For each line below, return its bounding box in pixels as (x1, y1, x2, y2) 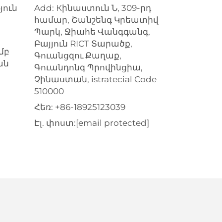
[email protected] (75, 118, 149, 128)
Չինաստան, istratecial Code (34, 74, 157, 85)
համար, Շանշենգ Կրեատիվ (34, 15, 159, 25)
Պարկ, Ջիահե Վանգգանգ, (34, 27, 150, 37)
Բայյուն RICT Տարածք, (34, 39, 132, 49)
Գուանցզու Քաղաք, (34, 51, 121, 61)
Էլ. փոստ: (34, 118, 76, 128)
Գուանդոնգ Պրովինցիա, (34, 62, 143, 73)
